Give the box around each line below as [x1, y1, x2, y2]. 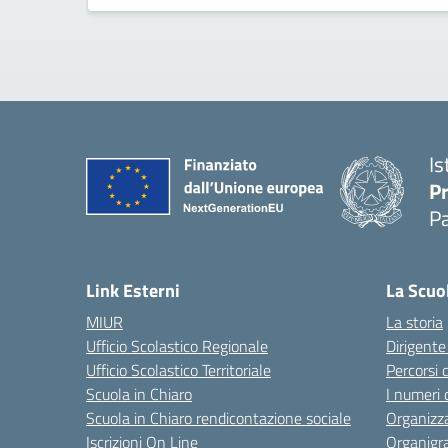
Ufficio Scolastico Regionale [86, 334, 268, 358]
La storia [386, 310, 443, 334]
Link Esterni [86, 277, 180, 304]
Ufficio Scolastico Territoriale [86, 358, 271, 382]
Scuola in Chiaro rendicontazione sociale [86, 406, 351, 430]
